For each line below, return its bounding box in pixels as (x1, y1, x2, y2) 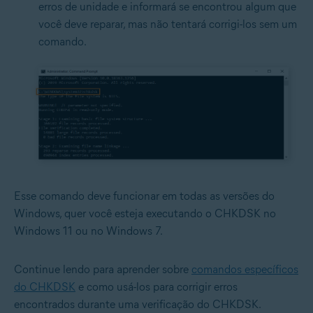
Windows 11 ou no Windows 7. (14, 224, 163, 238)
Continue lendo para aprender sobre (14, 263, 191, 277)
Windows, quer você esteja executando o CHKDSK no (14, 207, 276, 221)
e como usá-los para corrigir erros (75, 280, 238, 294)
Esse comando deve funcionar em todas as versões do (14, 189, 275, 203)
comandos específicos (191, 263, 298, 277)
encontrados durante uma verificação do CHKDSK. (14, 298, 261, 312)
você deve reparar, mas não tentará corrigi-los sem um (38, 17, 297, 31)
